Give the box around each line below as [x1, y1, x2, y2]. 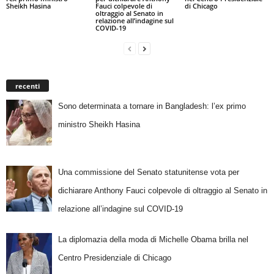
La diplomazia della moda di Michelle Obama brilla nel [57, 234, 248, 244]
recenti [15, 81, 40, 91]
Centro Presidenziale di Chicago [57, 253, 171, 262]
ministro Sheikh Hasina [57, 120, 140, 130]
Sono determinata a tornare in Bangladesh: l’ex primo [57, 102, 246, 111]
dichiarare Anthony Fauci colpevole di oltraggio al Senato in [57, 186, 267, 196]
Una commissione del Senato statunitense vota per [57, 168, 239, 177]
